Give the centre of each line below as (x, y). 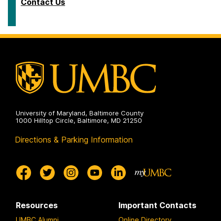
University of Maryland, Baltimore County (80, 113)
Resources (37, 205)
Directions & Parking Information (74, 140)
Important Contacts (157, 205)
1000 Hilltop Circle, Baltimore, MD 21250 (79, 121)
